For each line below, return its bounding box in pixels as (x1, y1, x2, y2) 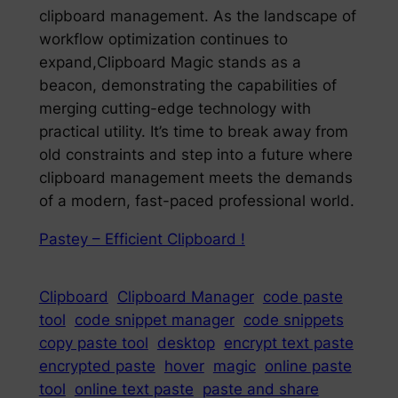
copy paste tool (38, 334, 148, 353)
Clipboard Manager (116, 288, 254, 306)
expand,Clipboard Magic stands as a (38, 53, 301, 72)
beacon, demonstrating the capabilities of (38, 76, 337, 95)
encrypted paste (38, 357, 155, 376)
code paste (262, 288, 343, 306)
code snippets (243, 311, 344, 330)
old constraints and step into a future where (38, 146, 353, 164)
